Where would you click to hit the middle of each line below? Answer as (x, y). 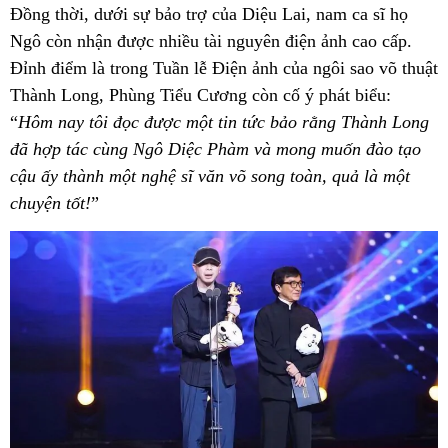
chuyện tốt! (50, 203)
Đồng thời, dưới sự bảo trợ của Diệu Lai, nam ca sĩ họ (209, 14)
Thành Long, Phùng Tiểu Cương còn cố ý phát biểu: (200, 95)
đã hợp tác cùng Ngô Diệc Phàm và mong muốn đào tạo (215, 149)
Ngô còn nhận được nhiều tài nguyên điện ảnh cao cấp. (211, 41)
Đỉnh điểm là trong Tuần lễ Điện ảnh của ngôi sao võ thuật (224, 68)
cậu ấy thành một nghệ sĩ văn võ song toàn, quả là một (210, 176)
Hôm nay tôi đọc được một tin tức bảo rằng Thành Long (223, 122)
